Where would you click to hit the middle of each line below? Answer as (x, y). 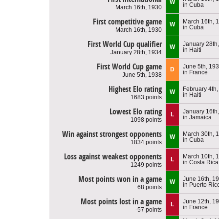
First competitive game (127, 22)
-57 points (149, 209)
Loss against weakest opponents (113, 156)
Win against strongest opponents (112, 134)
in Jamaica (197, 117)
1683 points (146, 97)
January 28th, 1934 (136, 52)
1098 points (146, 120)
